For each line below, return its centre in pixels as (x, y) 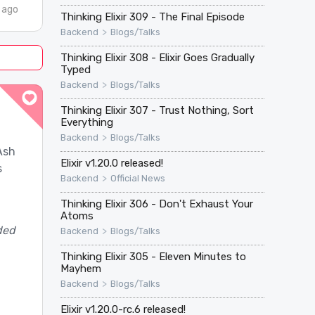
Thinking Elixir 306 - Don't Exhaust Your (156, 204)
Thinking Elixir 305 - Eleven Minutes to (153, 256)
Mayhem (81, 268)
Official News (137, 178)
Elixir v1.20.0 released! (111, 163)
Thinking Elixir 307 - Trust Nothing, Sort (157, 110)
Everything (86, 122)
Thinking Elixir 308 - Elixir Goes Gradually (157, 57)
